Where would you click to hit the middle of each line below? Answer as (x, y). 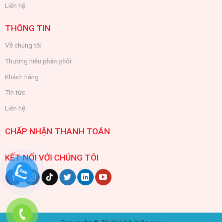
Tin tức (15, 92)
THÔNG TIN (28, 28)
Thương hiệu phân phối (38, 61)
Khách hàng (22, 77)
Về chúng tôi (23, 45)
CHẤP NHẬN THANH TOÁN (57, 131)
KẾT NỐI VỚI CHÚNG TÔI (52, 157)
